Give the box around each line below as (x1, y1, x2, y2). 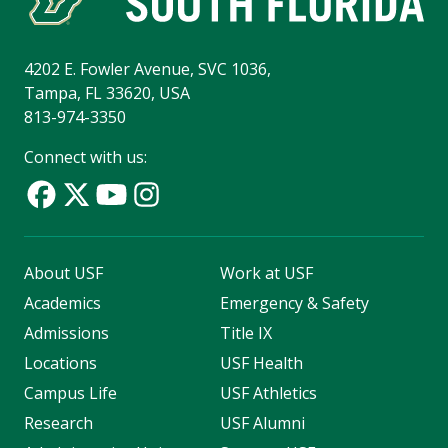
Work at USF (219, 261, 313, 284)
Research (24, 411, 93, 434)
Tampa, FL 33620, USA (24, 81, 190, 104)
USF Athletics (219, 381, 317, 404)
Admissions (24, 321, 109, 344)
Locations (24, 351, 97, 374)
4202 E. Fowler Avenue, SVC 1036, (24, 57, 271, 80)
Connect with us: (24, 145, 147, 168)
